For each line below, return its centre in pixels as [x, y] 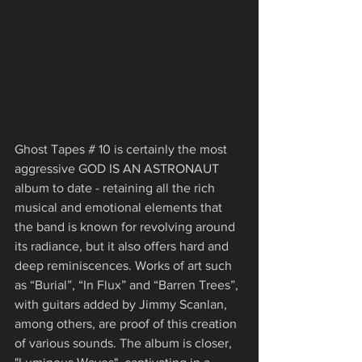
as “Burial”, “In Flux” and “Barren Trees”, [128, 285]
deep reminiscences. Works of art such [125, 265]
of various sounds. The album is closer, [125, 343]
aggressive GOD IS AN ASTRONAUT [118, 168]
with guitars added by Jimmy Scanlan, [122, 304]
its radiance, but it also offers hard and [123, 246]
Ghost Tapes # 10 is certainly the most [122, 149]
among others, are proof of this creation [127, 324]
